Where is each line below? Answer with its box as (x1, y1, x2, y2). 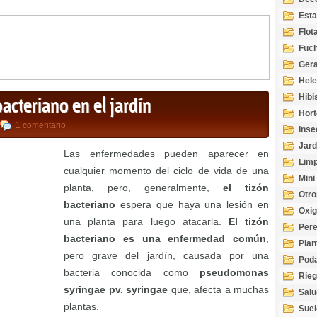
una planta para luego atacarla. (64, 216, 229, 228)
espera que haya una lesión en (115, 199, 269, 211)
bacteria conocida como (64, 267, 200, 279)
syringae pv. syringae (64, 284, 168, 296)
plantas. (64, 301, 99, 313)
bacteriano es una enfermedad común (64, 233, 266, 245)
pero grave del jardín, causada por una (64, 250, 269, 262)
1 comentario (16, 120, 66, 131)
